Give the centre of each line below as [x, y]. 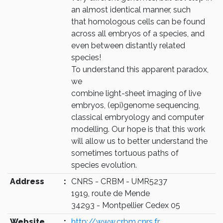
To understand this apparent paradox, [140, 69]
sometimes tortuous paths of [125, 153]
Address [27, 181]
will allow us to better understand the [139, 141]
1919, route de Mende [110, 193]
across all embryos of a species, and [138, 34]
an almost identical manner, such [131, 10]
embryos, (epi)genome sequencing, [135, 105]
